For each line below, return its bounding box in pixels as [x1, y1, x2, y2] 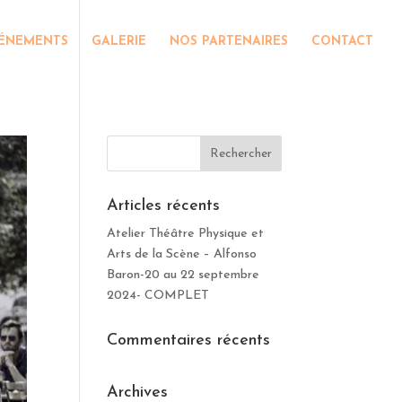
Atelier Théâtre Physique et [107, 227, 265, 240]
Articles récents [107, 197, 221, 214]
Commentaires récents [107, 332, 271, 349]
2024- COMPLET [107, 289, 210, 302]
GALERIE [92, 35, 146, 48]
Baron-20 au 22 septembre [107, 268, 260, 282]
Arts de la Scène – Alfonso [107, 248, 258, 261]
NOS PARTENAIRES [170, 35, 288, 48]
